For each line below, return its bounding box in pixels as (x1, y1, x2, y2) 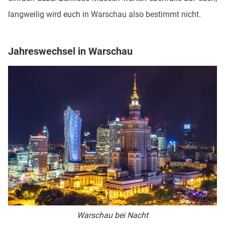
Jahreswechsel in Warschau (8, 45, 135, 58)
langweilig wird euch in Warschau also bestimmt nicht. (8, 10, 203, 20)
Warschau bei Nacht (76, 210, 148, 220)
